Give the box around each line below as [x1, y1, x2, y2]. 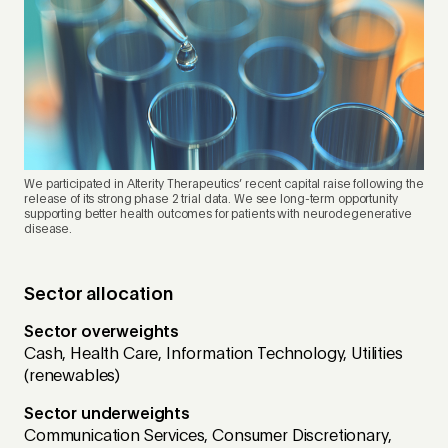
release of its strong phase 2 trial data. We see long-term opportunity [24, 193, 398, 206]
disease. [24, 223, 75, 236]
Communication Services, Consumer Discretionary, [24, 428, 392, 445]
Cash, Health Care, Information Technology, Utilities [24, 346, 403, 363]
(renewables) [24, 368, 121, 385]
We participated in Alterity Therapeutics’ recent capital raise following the [24, 178, 424, 191]
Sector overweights [24, 324, 180, 341]
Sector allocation [24, 285, 173, 304]
